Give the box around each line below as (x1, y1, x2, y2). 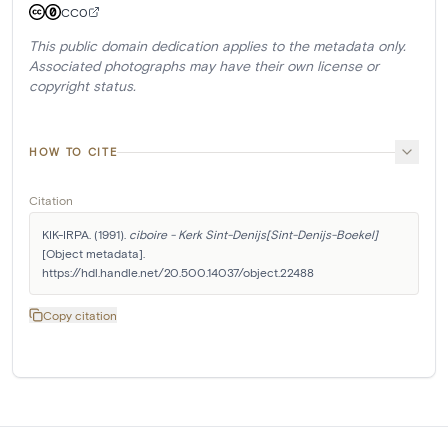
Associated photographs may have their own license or (29, 57, 379, 75)
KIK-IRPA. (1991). (42, 227, 129, 242)
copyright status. (29, 77, 136, 95)
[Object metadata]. (42, 246, 145, 261)
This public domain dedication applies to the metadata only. (29, 37, 406, 55)
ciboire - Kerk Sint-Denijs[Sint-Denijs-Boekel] (129, 227, 378, 242)
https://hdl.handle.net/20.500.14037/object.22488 (42, 265, 314, 280)
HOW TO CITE (29, 145, 118, 159)
